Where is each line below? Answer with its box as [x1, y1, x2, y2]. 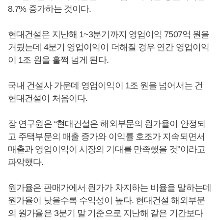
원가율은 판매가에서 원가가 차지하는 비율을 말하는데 [8, 183, 211, 192]
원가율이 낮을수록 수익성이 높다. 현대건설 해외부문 [8, 195, 205, 205]
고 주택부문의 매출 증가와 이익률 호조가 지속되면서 [8, 132, 205, 141]
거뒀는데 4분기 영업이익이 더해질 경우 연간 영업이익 [8, 42, 209, 52]
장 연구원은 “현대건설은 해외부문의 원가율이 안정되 [8, 119, 205, 129]
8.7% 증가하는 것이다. [8, 4, 91, 14]
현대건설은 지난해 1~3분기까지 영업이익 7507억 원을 [8, 29, 210, 39]
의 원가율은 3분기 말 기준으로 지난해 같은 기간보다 [8, 208, 203, 218]
